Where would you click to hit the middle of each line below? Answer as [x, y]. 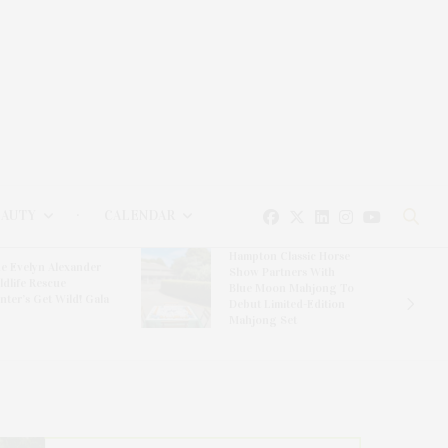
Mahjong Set [263, 320]
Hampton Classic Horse [289, 256]
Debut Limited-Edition [287, 304]
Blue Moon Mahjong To [291, 288]
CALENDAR [139, 216]
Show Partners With [282, 272]
